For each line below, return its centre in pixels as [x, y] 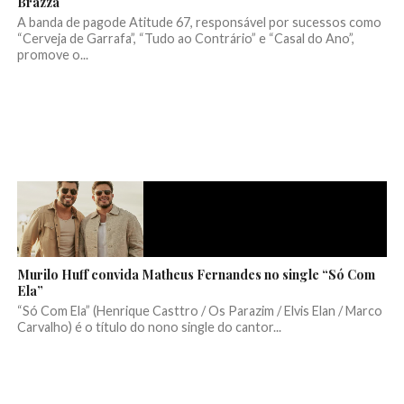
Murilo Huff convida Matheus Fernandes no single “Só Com [196, 275]
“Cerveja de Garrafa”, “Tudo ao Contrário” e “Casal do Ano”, [185, 39]
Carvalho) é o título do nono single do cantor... [149, 327]
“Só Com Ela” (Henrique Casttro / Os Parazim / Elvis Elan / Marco [199, 311]
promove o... [52, 55]
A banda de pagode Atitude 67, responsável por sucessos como [199, 23]
